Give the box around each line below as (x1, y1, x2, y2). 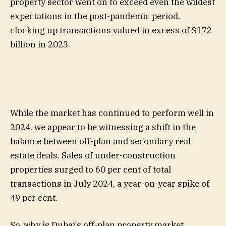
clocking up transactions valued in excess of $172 (10, 24, 212, 36)
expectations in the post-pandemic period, (10, 10, 180, 22)
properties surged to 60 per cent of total (10, 164, 171, 176)
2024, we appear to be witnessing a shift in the (10, 122, 196, 133)
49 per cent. (10, 192, 58, 204)
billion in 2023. (10, 38, 70, 50)
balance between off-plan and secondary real (10, 136, 191, 147)
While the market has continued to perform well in (10, 107, 214, 119)
